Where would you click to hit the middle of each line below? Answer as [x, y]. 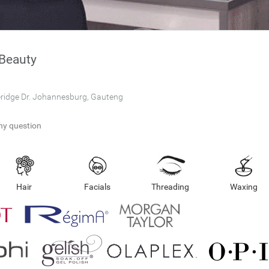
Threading [171, 187]
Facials [98, 187]
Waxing [243, 187]
